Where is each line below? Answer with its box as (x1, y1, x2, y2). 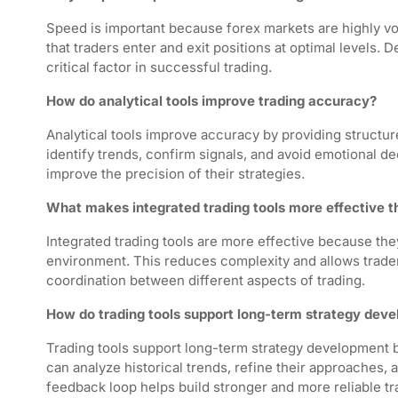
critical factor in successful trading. (46, 59, 272, 76)
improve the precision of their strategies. (46, 165, 305, 182)
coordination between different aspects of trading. (46, 272, 365, 289)
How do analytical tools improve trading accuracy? (46, 92, 377, 109)
